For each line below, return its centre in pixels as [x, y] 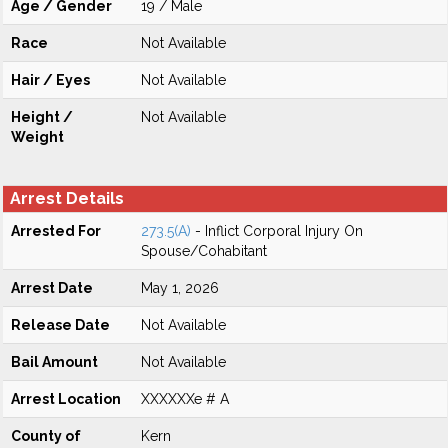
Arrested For [56, 231]
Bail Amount [54, 362]
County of [46, 436]
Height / [42, 117]
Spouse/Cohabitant [204, 251]
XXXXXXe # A [185, 399]
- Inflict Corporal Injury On [277, 231]
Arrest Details [67, 198]
